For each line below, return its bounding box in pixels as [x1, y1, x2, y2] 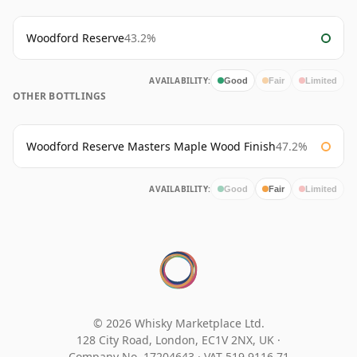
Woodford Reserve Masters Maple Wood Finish [26, 139, 276, 155]
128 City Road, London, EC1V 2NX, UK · [76, 332, 280, 348]
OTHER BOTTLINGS [13, 89, 107, 104]
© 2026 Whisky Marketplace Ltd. [92, 316, 265, 331]
